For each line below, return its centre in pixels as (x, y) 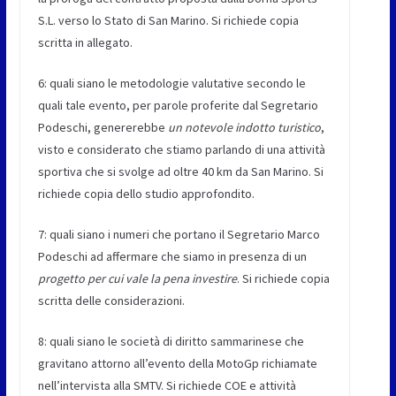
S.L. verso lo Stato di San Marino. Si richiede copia (168, 20)
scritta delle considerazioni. (111, 300)
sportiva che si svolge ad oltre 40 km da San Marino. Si (180, 171)
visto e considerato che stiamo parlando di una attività (181, 149)
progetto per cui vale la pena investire (137, 278)
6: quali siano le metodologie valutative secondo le (171, 83)
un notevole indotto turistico (244, 127)
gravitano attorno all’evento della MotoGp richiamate (177, 363)
